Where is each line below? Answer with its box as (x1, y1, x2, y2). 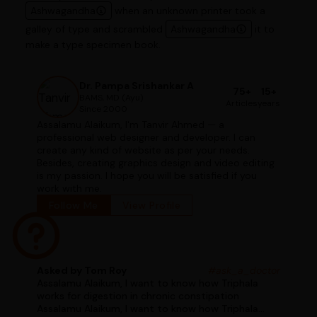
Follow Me (48, 198, 98, 212)
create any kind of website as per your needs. (36, 143, 250, 156)
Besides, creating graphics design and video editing (36, 156, 275, 169)
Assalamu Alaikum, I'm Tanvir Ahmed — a (36, 117, 224, 131)
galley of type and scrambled (25, 22, 166, 35)
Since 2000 (79, 103, 127, 115)
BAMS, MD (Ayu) (79, 91, 143, 103)
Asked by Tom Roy (36, 263, 127, 277)
